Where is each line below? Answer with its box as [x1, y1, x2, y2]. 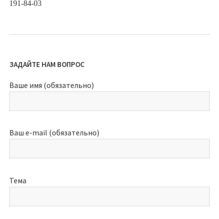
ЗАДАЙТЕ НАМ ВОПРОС [9, 59, 85, 69]
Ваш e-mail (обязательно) [9, 128, 99, 138]
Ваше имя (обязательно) [9, 80, 94, 90]
